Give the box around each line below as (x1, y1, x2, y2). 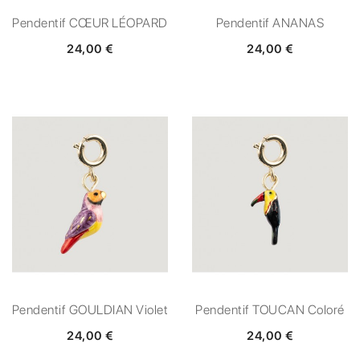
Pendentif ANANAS (215, 14, 325, 31)
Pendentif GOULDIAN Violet (12, 302, 168, 318)
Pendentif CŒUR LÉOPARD (12, 14, 168, 31)
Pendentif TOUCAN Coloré (195, 302, 345, 318)
